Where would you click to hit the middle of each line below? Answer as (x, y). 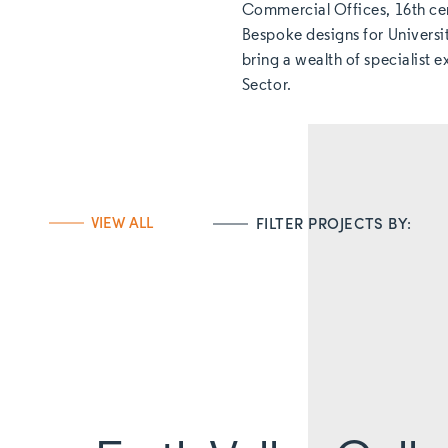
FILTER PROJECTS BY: (333, 223)
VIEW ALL (122, 222)
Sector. (266, 86)
